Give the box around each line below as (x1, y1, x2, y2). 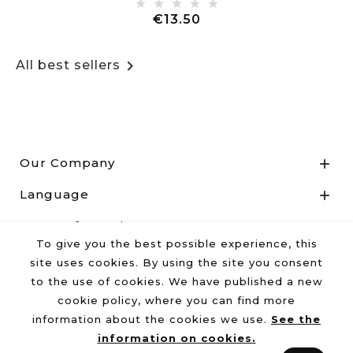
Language (20, 186, 89, 202)
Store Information (20, 217, 141, 233)
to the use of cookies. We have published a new (30, 275, 323, 288)
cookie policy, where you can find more (58, 294, 295, 307)
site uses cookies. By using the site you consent (30, 256, 323, 269)
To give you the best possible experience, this (35, 237, 318, 250)
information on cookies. (97, 332, 256, 344)
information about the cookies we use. (32, 313, 271, 325)
